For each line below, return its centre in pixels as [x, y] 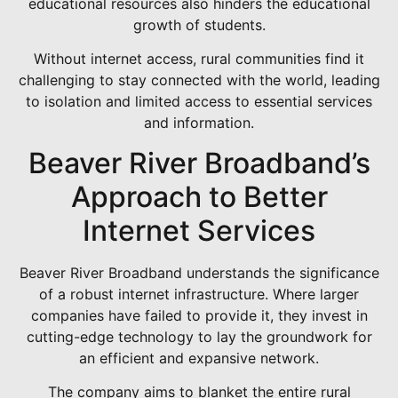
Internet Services [199, 230]
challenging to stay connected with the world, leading [199, 80]
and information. [199, 123]
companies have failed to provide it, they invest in [199, 315]
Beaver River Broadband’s [199, 163]
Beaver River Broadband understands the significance [199, 272]
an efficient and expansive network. [199, 358]
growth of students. [199, 25]
